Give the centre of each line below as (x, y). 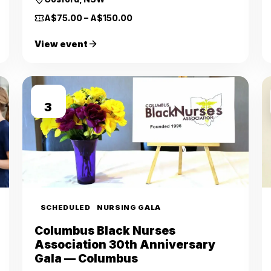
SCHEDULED (65, 207)
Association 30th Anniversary (125, 245)
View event (61, 44)
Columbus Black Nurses (105, 231)
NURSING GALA (129, 207)
